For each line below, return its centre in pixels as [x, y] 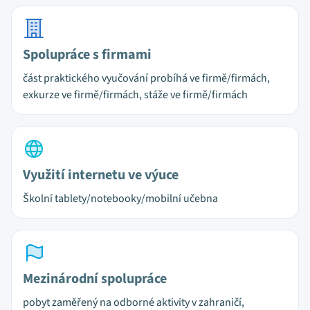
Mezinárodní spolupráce [95, 279]
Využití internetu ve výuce [101, 175]
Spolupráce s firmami [87, 55]
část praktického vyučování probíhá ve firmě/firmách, [146, 78]
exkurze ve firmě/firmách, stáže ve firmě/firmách [135, 95]
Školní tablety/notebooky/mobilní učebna [120, 199]
